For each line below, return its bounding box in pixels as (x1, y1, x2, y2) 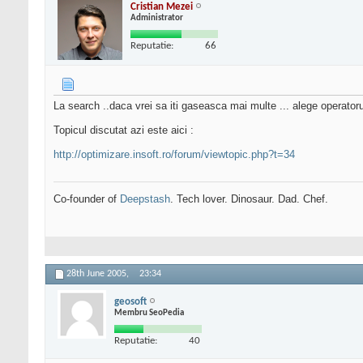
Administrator (130, 13, 183, 23)
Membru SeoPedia (114, 308, 184, 318)
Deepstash (120, 193, 170, 206)
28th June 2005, (66, 269, 131, 280)
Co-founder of (53, 193, 120, 206)
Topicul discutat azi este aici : (53, 124, 194, 137)
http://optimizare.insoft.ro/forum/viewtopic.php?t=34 (53, 148, 295, 161)
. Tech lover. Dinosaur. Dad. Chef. (170, 193, 328, 206)
